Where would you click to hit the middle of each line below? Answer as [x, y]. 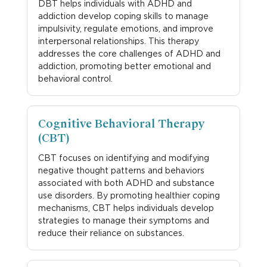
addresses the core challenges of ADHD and [129, 53]
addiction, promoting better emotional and [124, 66]
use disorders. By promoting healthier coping [129, 195]
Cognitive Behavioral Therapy [121, 124]
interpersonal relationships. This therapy [118, 41]
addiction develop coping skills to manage [123, 15]
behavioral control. [75, 78]
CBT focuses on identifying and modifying [123, 157]
